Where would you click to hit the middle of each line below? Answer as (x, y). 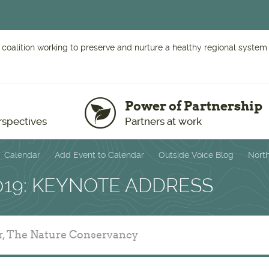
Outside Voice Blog (196, 155)
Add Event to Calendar (99, 155)
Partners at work (164, 121)
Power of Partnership (194, 106)
